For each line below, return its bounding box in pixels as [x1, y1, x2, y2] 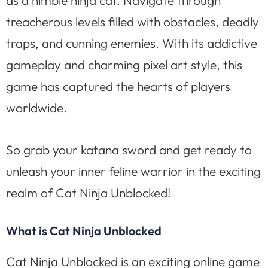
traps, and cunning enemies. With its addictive [6, 35, 257, 51]
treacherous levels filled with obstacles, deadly [6, 13, 259, 29]
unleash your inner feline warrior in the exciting [6, 163, 261, 179]
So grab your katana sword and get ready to [6, 141, 252, 157]
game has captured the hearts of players [6, 78, 230, 94]
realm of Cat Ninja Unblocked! [6, 184, 170, 200]
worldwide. [6, 99, 67, 115]
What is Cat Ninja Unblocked [6, 223, 162, 239]
